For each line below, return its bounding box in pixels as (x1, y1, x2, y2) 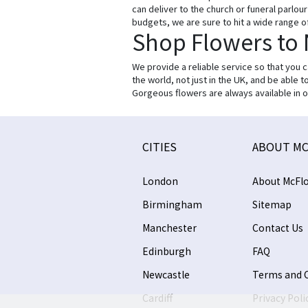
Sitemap (252, 197, 291, 211)
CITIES (142, 138, 177, 155)
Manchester (142, 221, 197, 234)
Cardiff (142, 291, 173, 305)
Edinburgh (142, 244, 191, 258)
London (142, 174, 178, 188)
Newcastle (142, 267, 190, 281)
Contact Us (252, 221, 303, 234)
